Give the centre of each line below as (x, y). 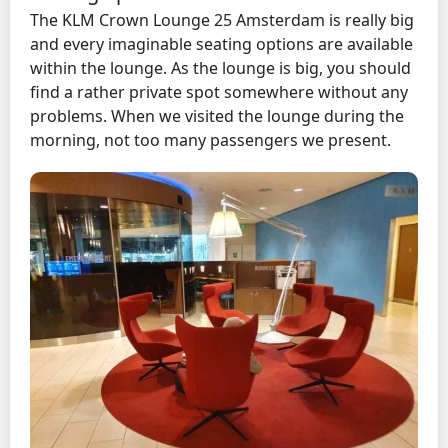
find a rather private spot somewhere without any (219, 92)
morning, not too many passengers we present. (210, 140)
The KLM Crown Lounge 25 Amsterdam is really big (222, 20)
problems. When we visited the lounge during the (217, 116)
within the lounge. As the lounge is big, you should (220, 68)
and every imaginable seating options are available (221, 44)
